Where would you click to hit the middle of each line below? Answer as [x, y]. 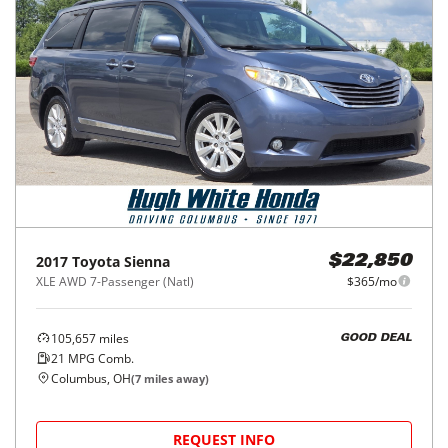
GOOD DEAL [376, 339]
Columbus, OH [91, 378]
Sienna [147, 261]
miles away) [175, 378]
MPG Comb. [99, 358]
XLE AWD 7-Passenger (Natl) [115, 281]
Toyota [96, 261]
